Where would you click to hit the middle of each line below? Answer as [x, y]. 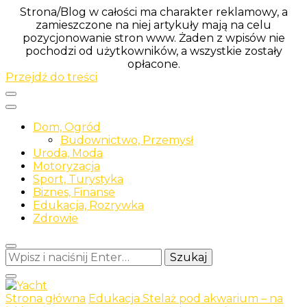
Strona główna [46, 298]
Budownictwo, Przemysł [127, 140]
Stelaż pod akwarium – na [213, 298]
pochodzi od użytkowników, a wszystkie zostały [153, 51]
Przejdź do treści [51, 77]
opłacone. [153, 64]
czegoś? [27, 268]
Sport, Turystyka [78, 179]
